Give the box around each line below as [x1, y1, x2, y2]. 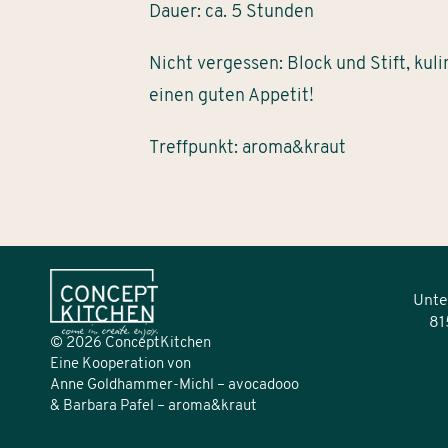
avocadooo [228, 377, 300, 393]
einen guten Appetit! [149, 86, 315, 106]
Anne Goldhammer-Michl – [50, 377, 229, 393]
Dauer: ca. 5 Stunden [149, 2, 315, 22]
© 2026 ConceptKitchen [50, 335, 212, 351]
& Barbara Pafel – [50, 398, 169, 414]
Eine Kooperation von [50, 356, 192, 372]
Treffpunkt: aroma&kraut [149, 138, 347, 158]
